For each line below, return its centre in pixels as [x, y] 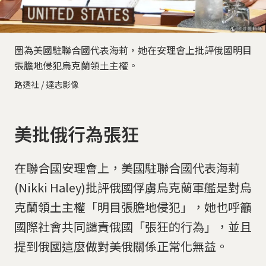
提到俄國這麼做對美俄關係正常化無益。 [121, 246]
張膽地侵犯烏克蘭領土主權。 [76, 65]
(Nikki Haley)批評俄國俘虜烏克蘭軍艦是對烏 [133, 187]
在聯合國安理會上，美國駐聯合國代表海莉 [127, 167]
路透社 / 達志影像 [47, 84]
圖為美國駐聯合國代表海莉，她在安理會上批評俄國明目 [133, 50]
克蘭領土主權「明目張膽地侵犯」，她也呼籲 [133, 207]
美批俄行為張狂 [77, 133]
